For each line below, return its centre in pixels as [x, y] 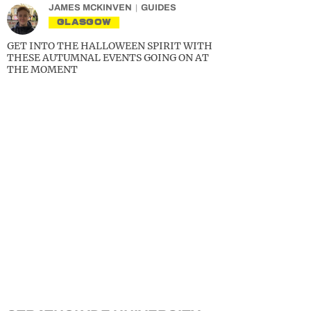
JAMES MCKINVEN [90, 8]
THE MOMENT [42, 69]
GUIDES [159, 8]
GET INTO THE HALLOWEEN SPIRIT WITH [110, 46]
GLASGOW [84, 22]
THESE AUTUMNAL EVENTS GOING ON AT [108, 58]
